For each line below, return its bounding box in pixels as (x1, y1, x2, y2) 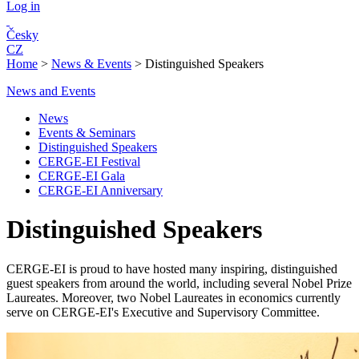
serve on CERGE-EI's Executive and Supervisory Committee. (6, 305, 320, 319)
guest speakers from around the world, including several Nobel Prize (6, 276, 352, 290)
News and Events (6, 84, 95, 98)
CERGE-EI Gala (38, 169, 125, 183)
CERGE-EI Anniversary (38, 184, 163, 197)
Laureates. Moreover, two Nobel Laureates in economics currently (6, 290, 341, 305)
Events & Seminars (38, 126, 135, 139)
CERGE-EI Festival (38, 155, 140, 168)
